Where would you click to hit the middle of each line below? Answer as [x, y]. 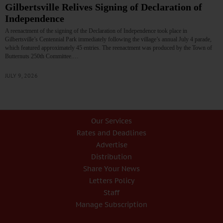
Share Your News [111, 169]
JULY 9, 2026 [21, 76]
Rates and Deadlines [111, 133]
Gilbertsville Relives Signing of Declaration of [104, 7]
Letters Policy [111, 181]
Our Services [111, 121]
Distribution [111, 157]
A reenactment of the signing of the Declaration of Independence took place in [96, 31]
